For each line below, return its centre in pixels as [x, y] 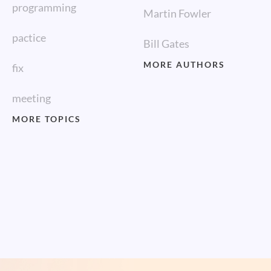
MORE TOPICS [47, 119]
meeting [31, 98]
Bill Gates [167, 44]
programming [44, 7]
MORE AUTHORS [184, 65]
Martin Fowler [178, 13]
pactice [29, 38]
